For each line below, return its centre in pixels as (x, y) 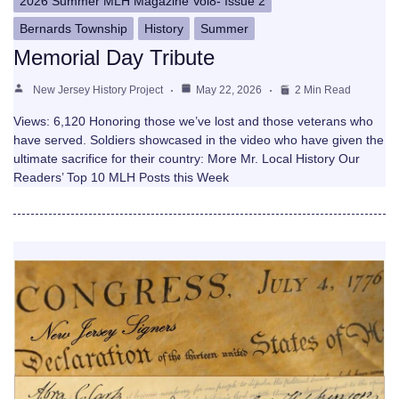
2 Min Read (323, 90)
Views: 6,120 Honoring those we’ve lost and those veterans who (193, 121)
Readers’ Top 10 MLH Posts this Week (121, 177)
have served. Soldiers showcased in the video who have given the (199, 139)
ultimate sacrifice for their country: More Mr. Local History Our (187, 158)
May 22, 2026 (229, 90)
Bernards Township (73, 28)
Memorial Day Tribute (114, 57)
